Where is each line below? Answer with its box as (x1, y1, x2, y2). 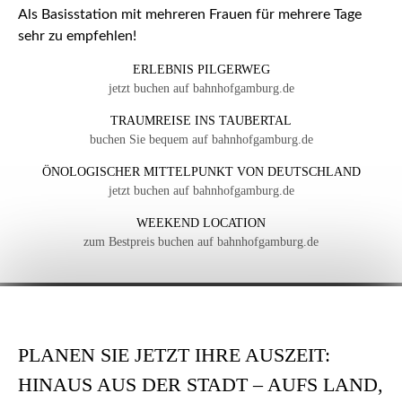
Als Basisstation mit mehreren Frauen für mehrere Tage (18, 7, 362, 22)
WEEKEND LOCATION (136, 216, 266, 231)
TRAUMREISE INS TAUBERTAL (110, 114, 292, 128)
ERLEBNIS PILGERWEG (132, 63, 270, 77)
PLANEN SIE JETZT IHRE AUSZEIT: (18, 344, 330, 367)
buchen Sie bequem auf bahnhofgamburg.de (89, 133, 313, 147)
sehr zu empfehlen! (18, 29, 136, 44)
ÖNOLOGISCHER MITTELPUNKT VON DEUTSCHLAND (41, 165, 361, 179)
